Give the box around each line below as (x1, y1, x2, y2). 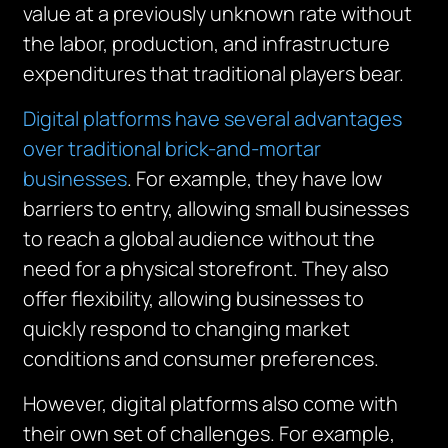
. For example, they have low (127, 165, 383, 192)
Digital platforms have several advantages (23, 105, 403, 132)
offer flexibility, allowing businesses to (23, 285, 365, 312)
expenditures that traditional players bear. (23, 60, 405, 87)
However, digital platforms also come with (23, 390, 399, 417)
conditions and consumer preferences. (23, 345, 380, 372)
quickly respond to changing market (23, 315, 351, 342)
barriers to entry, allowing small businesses (23, 195, 410, 222)
